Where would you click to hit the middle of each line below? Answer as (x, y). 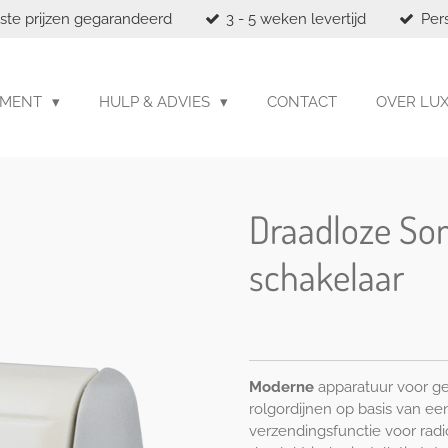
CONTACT (302, 101)
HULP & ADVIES (156, 101)
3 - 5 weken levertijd (296, 18)
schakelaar (326, 276)
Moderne (281, 387)
